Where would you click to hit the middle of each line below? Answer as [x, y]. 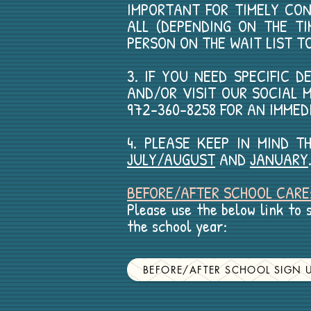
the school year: [177, 226]
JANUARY [279, 159]
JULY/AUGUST [171, 159]
